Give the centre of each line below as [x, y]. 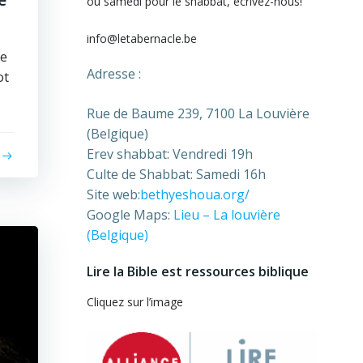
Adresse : [113, 74]
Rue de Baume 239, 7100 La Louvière [198, 113]
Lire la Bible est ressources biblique [197, 271]
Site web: [113, 194]
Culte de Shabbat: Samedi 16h [176, 174]
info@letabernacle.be [141, 38]
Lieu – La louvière [226, 215]
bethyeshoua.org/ [194, 194]
